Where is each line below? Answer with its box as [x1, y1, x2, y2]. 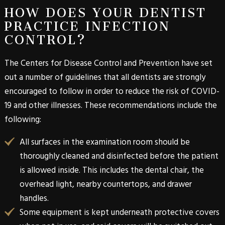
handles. [19, 191, 49, 205]
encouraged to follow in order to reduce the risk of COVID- [4, 84, 219, 98]
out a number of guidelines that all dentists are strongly [4, 70, 205, 84]
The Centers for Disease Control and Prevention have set [4, 56, 212, 70]
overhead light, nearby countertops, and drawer [19, 177, 192, 191]
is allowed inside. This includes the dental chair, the [19, 163, 204, 177]
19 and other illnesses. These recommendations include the [4, 98, 217, 113]
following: [4, 112, 41, 127]
